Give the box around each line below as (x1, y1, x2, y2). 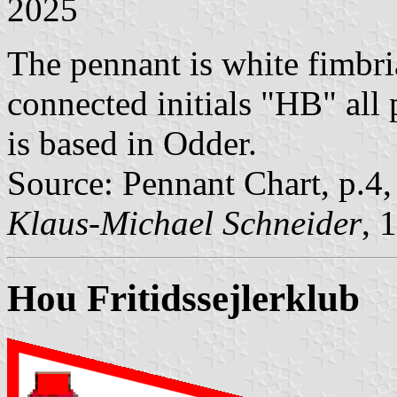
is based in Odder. (7, 124, 257, 163)
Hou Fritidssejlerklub (7, 277, 360, 320)
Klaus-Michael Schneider (7, 204, 362, 243)
